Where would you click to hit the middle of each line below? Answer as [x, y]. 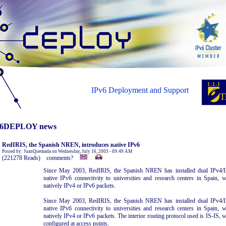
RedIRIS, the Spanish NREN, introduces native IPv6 [71, 145]
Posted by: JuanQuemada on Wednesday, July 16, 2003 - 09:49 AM [67, 151]
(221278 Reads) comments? [40, 158]
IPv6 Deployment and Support [140, 90]
